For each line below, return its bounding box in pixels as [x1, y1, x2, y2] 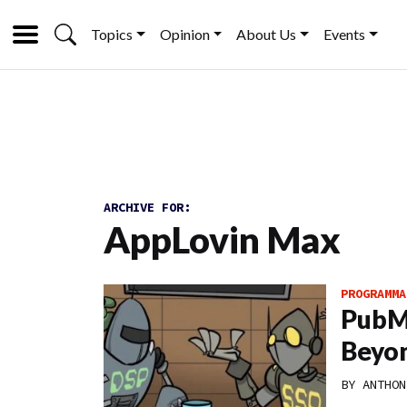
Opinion [159, 25, 210, 43]
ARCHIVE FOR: [104, 199, 191, 215]
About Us [236, 25, 297, 43]
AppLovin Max [104, 218, 341, 262]
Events [323, 25, 366, 43]
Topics [91, 25, 133, 43]
